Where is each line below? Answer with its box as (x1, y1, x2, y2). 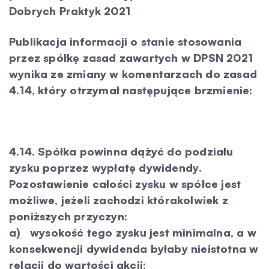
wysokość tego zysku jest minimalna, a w (20, 226, 256, 239)
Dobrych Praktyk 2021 (9, 4, 130, 17)
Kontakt (3, 18, 53, 34)
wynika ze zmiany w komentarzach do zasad (9, 67, 258, 80)
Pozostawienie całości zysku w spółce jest (9, 177, 241, 190)
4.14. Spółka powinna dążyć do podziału (9, 145, 234, 158)
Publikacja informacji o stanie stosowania (9, 35, 242, 48)
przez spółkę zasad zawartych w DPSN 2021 (9, 51, 253, 64)
